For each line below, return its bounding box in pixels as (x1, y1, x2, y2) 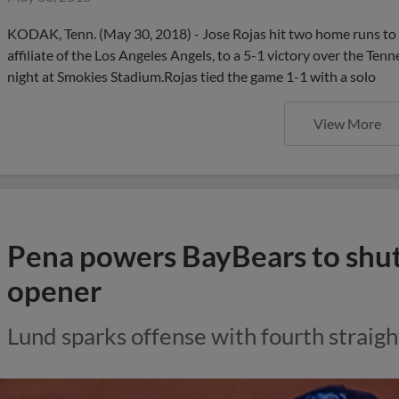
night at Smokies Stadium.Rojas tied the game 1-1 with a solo (7, 68, 376, 85)
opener (7, 273, 102, 308)
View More (313, 115, 381, 132)
